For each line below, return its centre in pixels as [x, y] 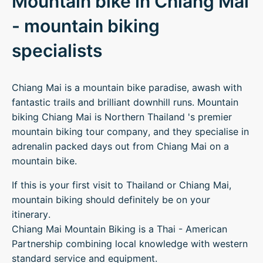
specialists [57, 50]
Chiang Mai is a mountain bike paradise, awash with [127, 87]
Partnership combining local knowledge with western [130, 244]
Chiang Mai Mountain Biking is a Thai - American [119, 229]
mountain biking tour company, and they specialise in [130, 131]
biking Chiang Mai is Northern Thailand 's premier [122, 117]
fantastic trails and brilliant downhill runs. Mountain [125, 102]
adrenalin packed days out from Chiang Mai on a [120, 146]
